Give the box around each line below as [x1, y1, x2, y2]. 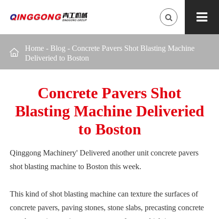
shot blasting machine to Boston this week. [10, 162, 141, 171]
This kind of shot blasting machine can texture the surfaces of [10, 190, 198, 198]
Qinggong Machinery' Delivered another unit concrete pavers [10, 149, 198, 157]
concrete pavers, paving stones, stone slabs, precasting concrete [10, 203, 204, 212]
